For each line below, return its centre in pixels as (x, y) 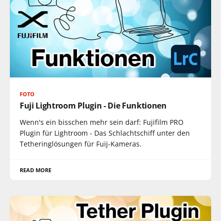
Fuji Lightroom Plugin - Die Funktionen (93, 106)
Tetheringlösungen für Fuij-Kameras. (81, 144)
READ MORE (36, 170)
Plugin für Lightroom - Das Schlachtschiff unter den (105, 133)
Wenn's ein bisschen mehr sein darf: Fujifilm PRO (102, 122)
